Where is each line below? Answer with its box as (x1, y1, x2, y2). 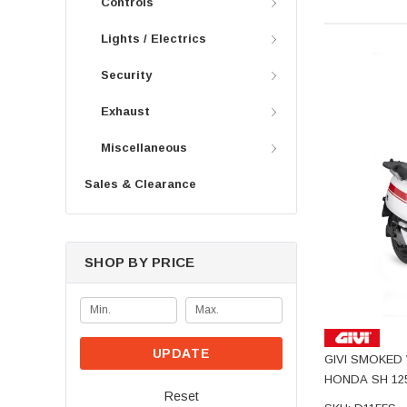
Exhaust (101, 104, 150, 118)
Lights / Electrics (101, 31, 206, 45)
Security (101, 67, 152, 82)
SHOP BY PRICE (84, 253, 195, 270)
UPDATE (152, 345, 211, 361)
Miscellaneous (101, 140, 187, 154)
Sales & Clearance (84, 176, 196, 191)
